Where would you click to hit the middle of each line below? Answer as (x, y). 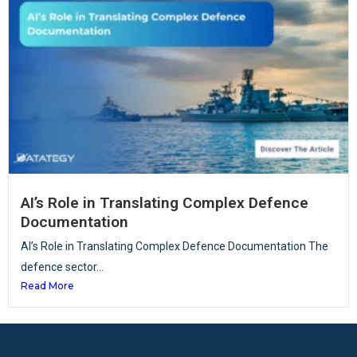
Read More (47, 286)
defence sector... (62, 267)
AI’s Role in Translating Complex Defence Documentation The (175, 247)
